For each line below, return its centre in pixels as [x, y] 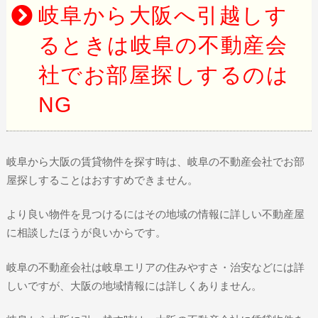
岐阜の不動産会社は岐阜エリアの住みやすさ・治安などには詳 [155, 267]
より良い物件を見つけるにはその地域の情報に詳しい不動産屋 [155, 214]
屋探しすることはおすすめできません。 [102, 180]
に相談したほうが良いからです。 [86, 233]
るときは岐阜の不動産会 [163, 45]
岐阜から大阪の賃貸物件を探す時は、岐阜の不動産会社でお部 [155, 161]
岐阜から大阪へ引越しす [163, 15]
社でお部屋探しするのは [164, 75]
